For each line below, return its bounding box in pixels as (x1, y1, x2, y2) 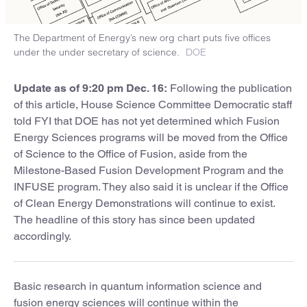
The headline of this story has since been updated (14, 212, 255, 226)
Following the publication (167, 81, 292, 95)
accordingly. (14, 229, 71, 243)
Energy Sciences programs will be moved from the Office (14, 130, 288, 144)
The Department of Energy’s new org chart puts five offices (14, 31, 271, 44)
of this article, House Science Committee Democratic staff (14, 97, 292, 111)
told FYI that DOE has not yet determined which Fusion (14, 114, 280, 127)
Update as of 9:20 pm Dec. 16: (14, 81, 167, 95)
